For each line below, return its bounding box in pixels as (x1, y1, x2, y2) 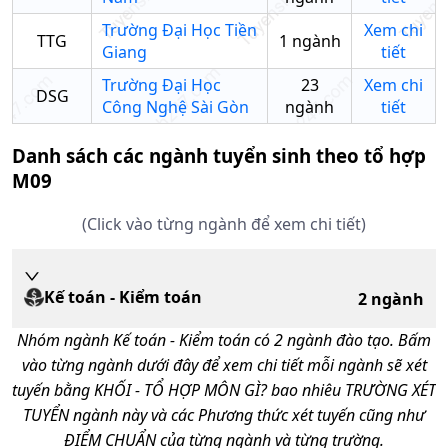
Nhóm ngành (17, 328, 113, 351)
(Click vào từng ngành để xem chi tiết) (82, 212, 366, 235)
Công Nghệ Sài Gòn (102, 96, 249, 119)
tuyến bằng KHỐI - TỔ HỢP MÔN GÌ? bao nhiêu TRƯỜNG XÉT (12, 378, 436, 401)
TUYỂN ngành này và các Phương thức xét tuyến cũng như (23, 403, 425, 426)
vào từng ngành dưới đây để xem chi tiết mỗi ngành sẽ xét (21, 353, 427, 376)
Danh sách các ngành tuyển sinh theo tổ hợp (12, 143, 426, 169)
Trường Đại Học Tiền (102, 19, 257, 42)
